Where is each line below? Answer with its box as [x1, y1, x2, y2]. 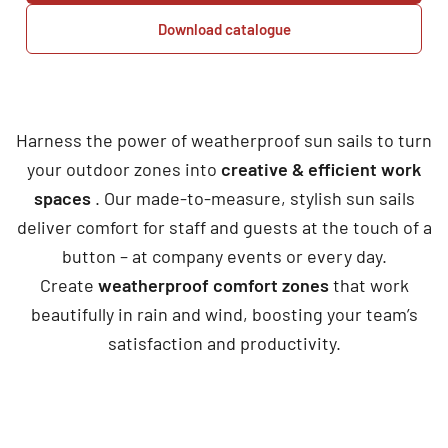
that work [328, 274, 409, 297]
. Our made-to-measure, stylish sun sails [90, 187, 415, 210]
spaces [33, 187, 91, 210]
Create [39, 274, 98, 297]
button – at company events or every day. [61, 245, 387, 268]
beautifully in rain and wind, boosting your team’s [30, 303, 418, 326]
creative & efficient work [221, 158, 421, 181]
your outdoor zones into [27, 158, 221, 181]
